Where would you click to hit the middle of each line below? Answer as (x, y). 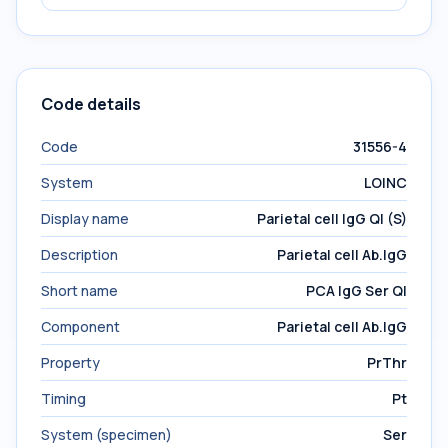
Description (79, 254)
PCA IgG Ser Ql (356, 290)
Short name (79, 290)
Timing (63, 398)
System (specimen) (106, 434)
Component (80, 326)
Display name (85, 218)
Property (70, 362)
